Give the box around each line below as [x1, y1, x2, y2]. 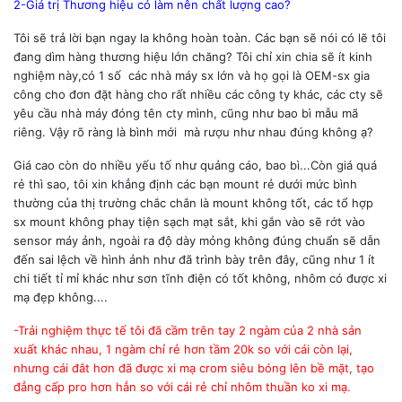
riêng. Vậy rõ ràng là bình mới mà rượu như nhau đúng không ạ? [13, 124, 373, 139]
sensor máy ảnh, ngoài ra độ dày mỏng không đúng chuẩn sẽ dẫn [13, 232, 380, 248]
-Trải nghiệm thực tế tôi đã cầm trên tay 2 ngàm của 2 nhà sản [13, 322, 362, 337]
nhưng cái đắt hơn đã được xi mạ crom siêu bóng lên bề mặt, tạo [13, 360, 374, 375]
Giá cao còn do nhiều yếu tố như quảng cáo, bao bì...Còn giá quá [13, 157, 377, 172]
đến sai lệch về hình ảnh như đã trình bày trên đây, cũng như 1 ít [13, 251, 375, 267]
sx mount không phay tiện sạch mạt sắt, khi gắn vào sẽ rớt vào [13, 214, 365, 229]
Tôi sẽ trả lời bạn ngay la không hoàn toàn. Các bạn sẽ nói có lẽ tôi [13, 30, 386, 45]
